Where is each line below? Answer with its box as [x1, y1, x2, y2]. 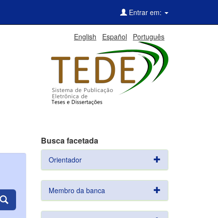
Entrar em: [127, 7, 163, 17]
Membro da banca [48, 185, 105, 195]
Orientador [48, 155, 82, 164]
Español [102, 32, 127, 41]
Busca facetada [40, 135, 98, 146]
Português [133, 32, 164, 41]
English [74, 32, 96, 41]
